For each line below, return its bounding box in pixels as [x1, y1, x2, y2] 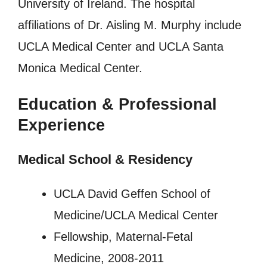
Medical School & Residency [18, 152, 193, 167]
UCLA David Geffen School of [54, 187, 210, 201]
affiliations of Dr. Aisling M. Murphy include [18, 18, 241, 32]
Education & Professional [18, 95, 217, 114]
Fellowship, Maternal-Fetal [54, 230, 193, 244]
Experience [18, 116, 105, 135]
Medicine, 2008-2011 [54, 252, 164, 265]
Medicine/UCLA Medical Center [54, 209, 218, 222]
